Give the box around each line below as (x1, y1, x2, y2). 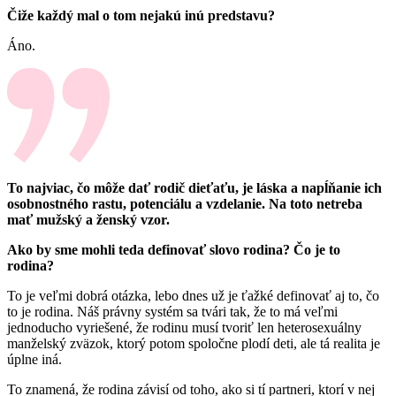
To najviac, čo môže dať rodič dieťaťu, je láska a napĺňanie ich (7, 179, 382, 195)
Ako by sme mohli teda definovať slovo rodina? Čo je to (7, 241, 340, 257)
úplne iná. (7, 351, 62, 367)
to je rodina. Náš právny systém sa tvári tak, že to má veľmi (7, 303, 338, 319)
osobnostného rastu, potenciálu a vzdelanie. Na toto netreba (7, 195, 362, 211)
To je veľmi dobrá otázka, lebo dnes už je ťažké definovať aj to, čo (7, 287, 379, 303)
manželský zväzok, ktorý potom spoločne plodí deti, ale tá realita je (7, 335, 380, 351)
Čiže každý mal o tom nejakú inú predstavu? (7, 7, 275, 23)
